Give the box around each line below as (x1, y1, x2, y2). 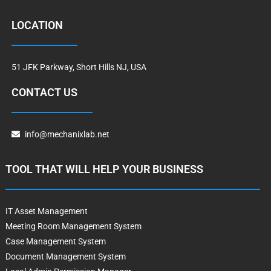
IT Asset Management (5, 206, 88, 217)
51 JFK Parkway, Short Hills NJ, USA (11, 62, 146, 72)
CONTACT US (11, 85, 77, 99)
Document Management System (5, 252, 126, 262)
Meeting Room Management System (5, 221, 142, 232)
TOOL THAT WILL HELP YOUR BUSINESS (5, 163, 203, 176)
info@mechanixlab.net (25, 129, 110, 139)
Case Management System (5, 237, 106, 247)
